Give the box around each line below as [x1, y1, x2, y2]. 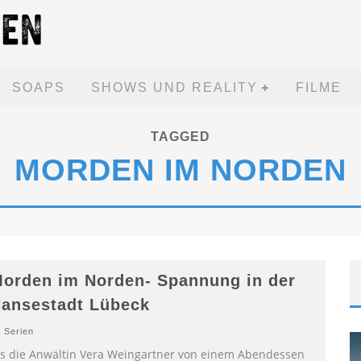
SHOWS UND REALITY [90, 81, 258, 94]
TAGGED [151, 130, 210, 143]
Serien [3, 326, 34, 336]
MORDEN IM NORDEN [15, 153, 346, 187]
